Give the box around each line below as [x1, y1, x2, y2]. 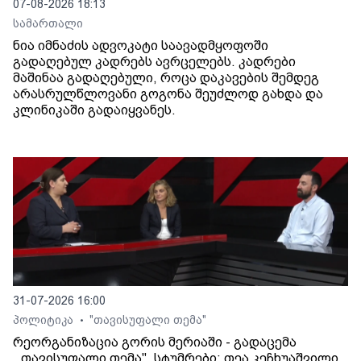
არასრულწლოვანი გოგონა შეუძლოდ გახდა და [13, 85, 323, 102]
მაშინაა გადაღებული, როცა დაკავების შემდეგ [13, 69, 319, 85]
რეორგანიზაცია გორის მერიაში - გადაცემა [13, 334, 297, 350]
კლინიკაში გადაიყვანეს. [13, 102, 176, 118]
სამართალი [13, 16, 83, 30]
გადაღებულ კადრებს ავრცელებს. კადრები [13, 53, 296, 69]
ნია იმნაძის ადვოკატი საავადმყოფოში [13, 37, 268, 53]
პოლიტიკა [13, 313, 77, 326]
